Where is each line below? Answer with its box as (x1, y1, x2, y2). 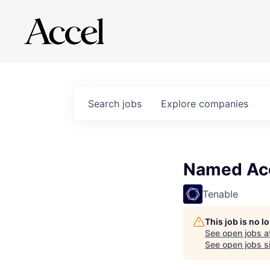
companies (199, 98, 248, 110)
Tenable (202, 188, 238, 200)
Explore (161, 98, 199, 110)
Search (88, 98, 122, 110)
